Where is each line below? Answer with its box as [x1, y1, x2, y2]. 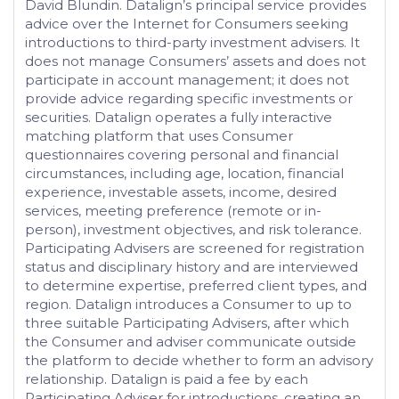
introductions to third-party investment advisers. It [25, 34, 360, 51]
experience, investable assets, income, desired [25, 183, 337, 200]
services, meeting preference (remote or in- [25, 202, 322, 219]
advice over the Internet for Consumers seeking [25, 15, 348, 32]
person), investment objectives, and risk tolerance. [25, 221, 362, 238]
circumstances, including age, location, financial [25, 165, 344, 182]
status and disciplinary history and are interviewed [25, 258, 358, 275]
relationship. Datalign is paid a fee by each [25, 370, 308, 387]
